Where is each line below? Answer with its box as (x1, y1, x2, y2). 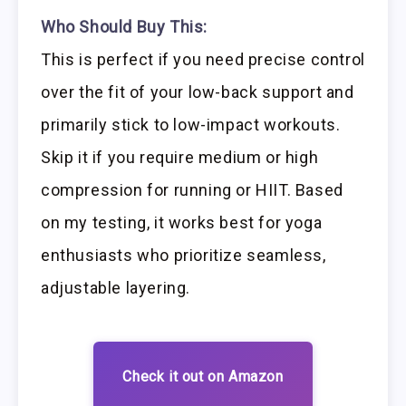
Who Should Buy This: (41, 17, 208, 36)
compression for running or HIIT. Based (41, 180, 343, 199)
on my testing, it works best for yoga (41, 213, 323, 232)
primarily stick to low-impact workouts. (41, 115, 341, 134)
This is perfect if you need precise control (41, 50, 365, 69)
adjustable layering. (41, 278, 191, 297)
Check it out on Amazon (122, 367, 284, 385)
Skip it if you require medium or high (41, 148, 319, 167)
